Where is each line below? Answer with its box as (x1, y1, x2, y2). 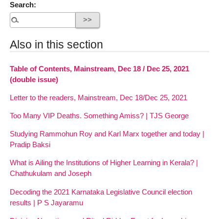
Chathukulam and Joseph (10, 169, 91, 178)
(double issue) (10, 75, 58, 84)
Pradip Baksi (10, 140, 50, 149)
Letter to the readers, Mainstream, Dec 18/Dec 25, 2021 (10, 93, 187, 102)
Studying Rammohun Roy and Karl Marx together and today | (10, 130, 204, 138)
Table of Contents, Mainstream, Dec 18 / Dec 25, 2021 (10, 64, 189, 73)
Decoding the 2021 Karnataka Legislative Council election (10, 187, 192, 196)
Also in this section (10, 38, 103, 51)
